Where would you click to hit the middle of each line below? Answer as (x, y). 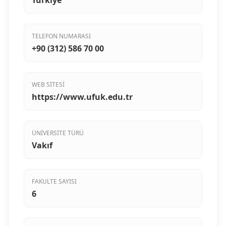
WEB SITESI (48, 85)
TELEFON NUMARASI (61, 36)
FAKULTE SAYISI (54, 182)
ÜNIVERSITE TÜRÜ (58, 133)
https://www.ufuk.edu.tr (82, 97)
